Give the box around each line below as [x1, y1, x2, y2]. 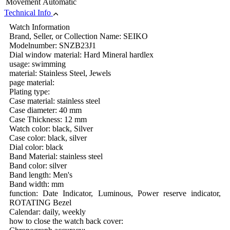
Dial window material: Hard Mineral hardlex [9, 50, 154, 59]
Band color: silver [9, 161, 67, 170]
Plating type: [9, 87, 50, 96]
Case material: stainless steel [9, 96, 100, 105]
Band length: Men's [9, 170, 72, 179]
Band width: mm [9, 179, 64, 188]
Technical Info [4, 8, 53, 17]
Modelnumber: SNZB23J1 [9, 41, 96, 50]
